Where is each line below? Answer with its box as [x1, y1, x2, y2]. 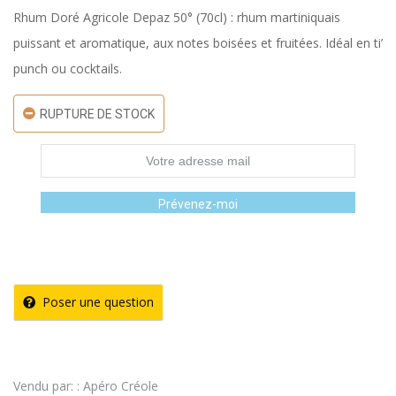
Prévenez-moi [158, 197, 238, 212]
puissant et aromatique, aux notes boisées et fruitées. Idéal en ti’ [13, 34, 383, 52]
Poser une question [42, 293, 154, 311]
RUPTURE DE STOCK [40, 107, 155, 122]
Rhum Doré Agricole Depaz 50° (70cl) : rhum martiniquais [13, 9, 340, 27]
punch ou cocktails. [13, 60, 122, 78]
